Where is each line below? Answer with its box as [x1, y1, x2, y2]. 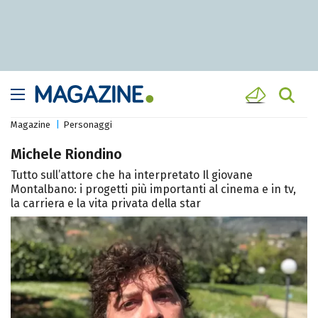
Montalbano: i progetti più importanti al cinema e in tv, [11, 182, 296, 197]
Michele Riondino [11, 146, 122, 163]
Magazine [11, 119, 50, 131]
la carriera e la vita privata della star [11, 197, 201, 211]
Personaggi [63, 119, 112, 131]
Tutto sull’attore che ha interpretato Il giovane [11, 168, 253, 182]
